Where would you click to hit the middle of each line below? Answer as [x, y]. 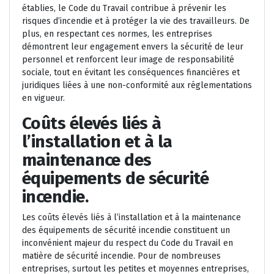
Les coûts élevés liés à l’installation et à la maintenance [131, 218]
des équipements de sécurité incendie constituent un [126, 231]
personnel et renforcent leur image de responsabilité [128, 60]
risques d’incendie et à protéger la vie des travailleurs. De [136, 21]
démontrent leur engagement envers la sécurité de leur [133, 47]
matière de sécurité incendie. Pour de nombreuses [121, 256]
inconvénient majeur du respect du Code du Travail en [128, 243]
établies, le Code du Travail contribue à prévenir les [124, 9]
